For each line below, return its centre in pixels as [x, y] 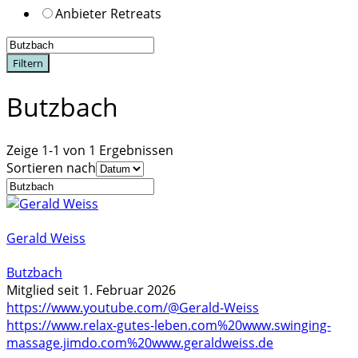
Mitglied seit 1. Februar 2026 [91, 290]
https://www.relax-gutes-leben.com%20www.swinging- [169, 326]
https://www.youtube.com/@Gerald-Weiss [133, 308]
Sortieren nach [51, 167]
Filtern [28, 63]
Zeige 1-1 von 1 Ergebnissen [90, 150]
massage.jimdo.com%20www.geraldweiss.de [140, 343]
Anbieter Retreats [108, 14]
